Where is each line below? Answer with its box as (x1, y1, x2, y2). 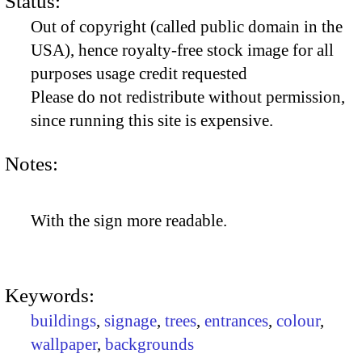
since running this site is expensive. (31, 111, 273, 131)
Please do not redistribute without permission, (31, 87, 345, 107)
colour (276, 311, 320, 331)
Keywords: (5, 284, 95, 307)
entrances (204, 311, 268, 331)
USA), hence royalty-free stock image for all (31, 40, 334, 61)
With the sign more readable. (31, 211, 227, 231)
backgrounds (105, 335, 194, 355)
